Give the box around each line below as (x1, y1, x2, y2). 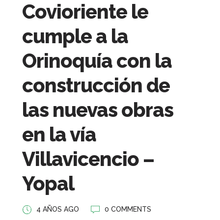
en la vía (22, 122, 96, 146)
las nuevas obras (22, 98, 173, 121)
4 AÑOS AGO (36, 205, 79, 213)
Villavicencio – (22, 147, 154, 170)
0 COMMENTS (105, 205, 151, 213)
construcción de (22, 73, 170, 97)
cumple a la (22, 24, 128, 48)
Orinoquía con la (22, 49, 172, 72)
